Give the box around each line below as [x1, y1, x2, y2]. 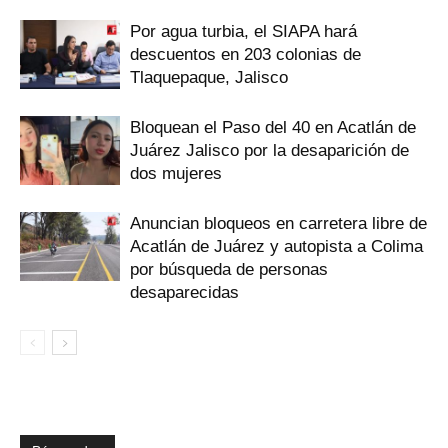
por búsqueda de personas [130, 260, 328, 279]
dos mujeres [130, 164, 222, 183]
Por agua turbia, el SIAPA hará [130, 22, 357, 41]
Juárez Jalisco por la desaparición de [130, 141, 409, 160]
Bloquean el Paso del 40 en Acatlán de [130, 118, 416, 137]
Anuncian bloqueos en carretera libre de [130, 214, 427, 233]
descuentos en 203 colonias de [130, 45, 361, 64]
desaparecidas [130, 283, 239, 302]
